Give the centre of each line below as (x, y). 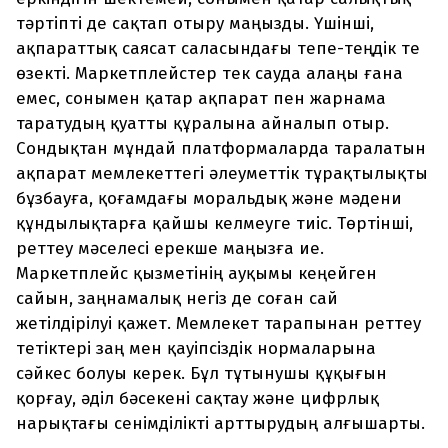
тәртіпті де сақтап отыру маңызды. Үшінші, (195, 24)
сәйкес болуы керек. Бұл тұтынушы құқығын (201, 374)
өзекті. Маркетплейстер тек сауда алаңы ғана (209, 74)
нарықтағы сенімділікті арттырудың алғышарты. (220, 424)
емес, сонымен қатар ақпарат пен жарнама (201, 99)
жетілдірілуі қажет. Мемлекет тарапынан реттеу (218, 324)
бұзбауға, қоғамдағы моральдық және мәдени (209, 199)
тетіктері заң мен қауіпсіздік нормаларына (196, 349)
